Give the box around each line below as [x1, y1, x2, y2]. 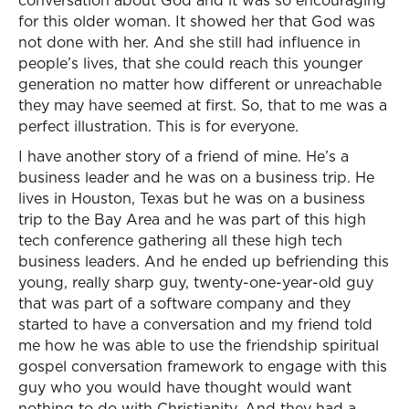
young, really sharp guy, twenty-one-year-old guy [18, 272, 373, 292]
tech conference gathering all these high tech [18, 230, 342, 250]
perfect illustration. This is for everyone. [18, 116, 299, 136]
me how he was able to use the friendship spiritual [18, 335, 379, 355]
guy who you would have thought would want [18, 377, 351, 397]
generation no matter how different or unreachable [18, 74, 382, 94]
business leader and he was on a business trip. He [18, 167, 374, 187]
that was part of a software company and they [18, 293, 351, 313]
